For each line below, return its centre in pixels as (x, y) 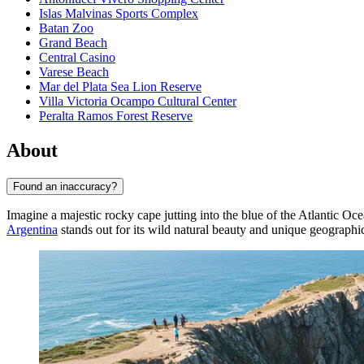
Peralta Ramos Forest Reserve (116, 116)
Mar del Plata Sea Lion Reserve (120, 87)
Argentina (32, 229)
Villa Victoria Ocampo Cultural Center (138, 102)
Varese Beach (74, 72)
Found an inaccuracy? (65, 186)
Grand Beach (73, 43)
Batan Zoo (66, 28)
